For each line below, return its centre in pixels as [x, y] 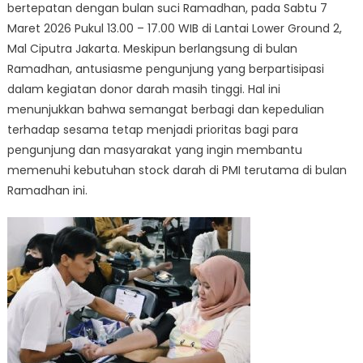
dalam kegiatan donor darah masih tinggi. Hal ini [143, 89]
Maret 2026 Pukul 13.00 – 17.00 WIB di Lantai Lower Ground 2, [174, 28]
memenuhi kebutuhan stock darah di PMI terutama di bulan [177, 170]
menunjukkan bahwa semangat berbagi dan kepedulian [165, 109]
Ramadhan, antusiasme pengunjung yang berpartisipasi [165, 68]
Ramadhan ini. [47, 190]
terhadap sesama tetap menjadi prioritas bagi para [152, 129]
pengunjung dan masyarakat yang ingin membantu [154, 149]
